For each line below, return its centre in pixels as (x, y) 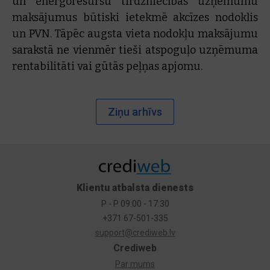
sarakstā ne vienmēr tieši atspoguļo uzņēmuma (135, 50)
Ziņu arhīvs (135, 112)
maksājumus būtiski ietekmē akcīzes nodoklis (135, 17)
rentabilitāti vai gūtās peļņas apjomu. (107, 66)
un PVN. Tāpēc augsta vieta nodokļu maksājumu (135, 34)
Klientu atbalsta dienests (135, 188)
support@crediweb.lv (135, 233)
